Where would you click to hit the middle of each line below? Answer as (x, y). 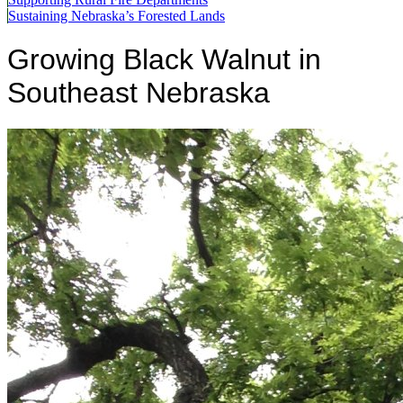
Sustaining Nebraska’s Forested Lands (116, 15)
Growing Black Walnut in (164, 59)
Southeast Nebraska (139, 92)
